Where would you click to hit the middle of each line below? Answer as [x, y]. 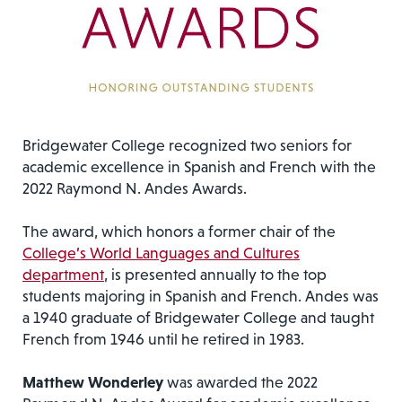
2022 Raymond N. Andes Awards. [135, 188]
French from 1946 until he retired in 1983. [163, 339]
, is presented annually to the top [215, 274]
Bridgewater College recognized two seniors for [187, 145]
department [63, 274]
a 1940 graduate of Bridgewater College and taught [198, 317]
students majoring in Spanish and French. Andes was [201, 296]
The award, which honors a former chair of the [179, 231]
